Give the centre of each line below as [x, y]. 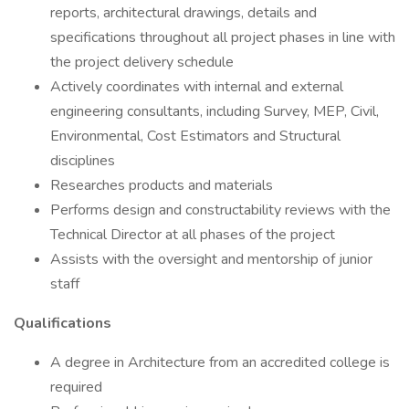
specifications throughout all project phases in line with [223, 37]
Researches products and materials [162, 185]
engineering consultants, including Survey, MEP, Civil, [215, 111]
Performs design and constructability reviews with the [220, 210]
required [76, 387]
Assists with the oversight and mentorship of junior [211, 259]
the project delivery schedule [142, 62]
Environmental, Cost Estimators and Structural [195, 136]
